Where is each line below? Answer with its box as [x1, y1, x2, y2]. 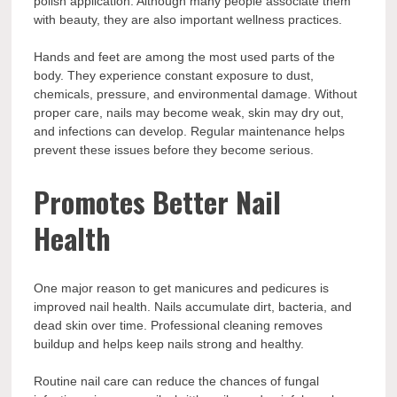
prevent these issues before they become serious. [34, 143, 315, 158]
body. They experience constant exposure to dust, [34, 68, 315, 83]
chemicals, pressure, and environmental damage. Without [34, 87, 358, 102]
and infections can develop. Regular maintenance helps [34, 124, 346, 139]
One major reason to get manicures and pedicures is [34, 281, 330, 296]
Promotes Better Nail [34, 180, 282, 222]
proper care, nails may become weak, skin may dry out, [34, 105, 345, 121]
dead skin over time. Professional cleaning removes [34, 318, 323, 333]
